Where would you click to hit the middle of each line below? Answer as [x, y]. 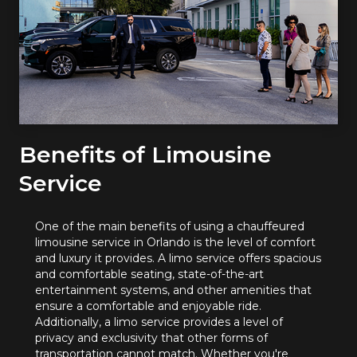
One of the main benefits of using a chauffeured [170, 227]
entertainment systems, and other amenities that [173, 290]
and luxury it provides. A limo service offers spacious [178, 259]
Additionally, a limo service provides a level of [159, 322]
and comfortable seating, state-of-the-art [149, 275]
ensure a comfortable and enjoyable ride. [148, 306]
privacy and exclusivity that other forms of [151, 338]
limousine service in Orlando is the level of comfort [175, 243]
